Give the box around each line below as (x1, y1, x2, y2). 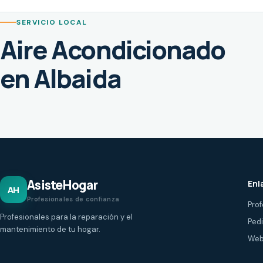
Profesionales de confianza (27, 195, 120, 203)
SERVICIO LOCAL (16, 17, 87, 27)
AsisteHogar (27, 177, 97, 193)
